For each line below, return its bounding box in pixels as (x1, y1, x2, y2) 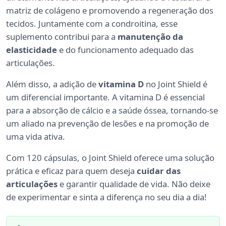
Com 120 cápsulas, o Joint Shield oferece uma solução (6, 152, 214, 164)
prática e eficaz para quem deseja (6, 165, 137, 177)
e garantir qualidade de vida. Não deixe (58, 178, 210, 190)
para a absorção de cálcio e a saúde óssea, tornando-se (6, 104, 218, 117)
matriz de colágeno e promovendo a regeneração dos (6, 5, 213, 17)
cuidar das (137, 165, 181, 177)
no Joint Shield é (144, 78, 207, 90)
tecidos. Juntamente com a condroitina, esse (6, 18, 178, 30)
